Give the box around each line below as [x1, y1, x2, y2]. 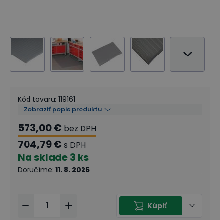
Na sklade [18, 150, 68, 164]
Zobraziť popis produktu [24, 104, 102, 114]
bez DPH [64, 122, 96, 134]
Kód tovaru [18, 94, 55, 104]
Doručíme [18, 165, 52, 175]
